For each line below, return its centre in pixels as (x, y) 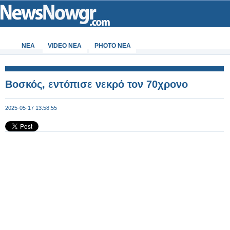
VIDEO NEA (65, 46)
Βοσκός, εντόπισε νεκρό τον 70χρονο (97, 84)
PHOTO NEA (113, 46)
